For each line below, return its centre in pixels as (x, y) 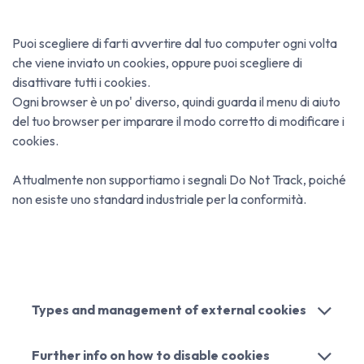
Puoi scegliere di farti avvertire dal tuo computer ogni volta (175, 43)
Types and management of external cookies (169, 309)
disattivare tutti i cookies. (82, 82)
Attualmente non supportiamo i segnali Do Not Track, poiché (179, 179)
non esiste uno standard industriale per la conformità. (159, 199)
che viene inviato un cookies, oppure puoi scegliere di (157, 62)
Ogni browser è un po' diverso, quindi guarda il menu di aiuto (176, 101)
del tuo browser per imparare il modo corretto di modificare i (178, 121)
